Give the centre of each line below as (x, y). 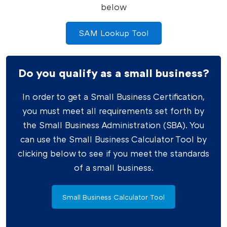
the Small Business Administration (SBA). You (113, 125)
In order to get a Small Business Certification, (113, 96)
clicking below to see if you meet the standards (113, 153)
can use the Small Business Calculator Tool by (113, 139)
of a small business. (113, 167)
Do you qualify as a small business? (113, 72)
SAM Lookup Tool (113, 33)
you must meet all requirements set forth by (113, 110)
